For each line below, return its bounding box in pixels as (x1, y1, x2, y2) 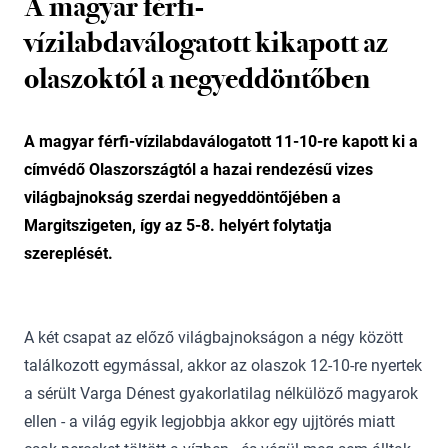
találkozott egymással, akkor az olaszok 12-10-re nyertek (24, 356, 422, 375)
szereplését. (24, 244, 113, 263)
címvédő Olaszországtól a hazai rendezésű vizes (24, 160, 373, 179)
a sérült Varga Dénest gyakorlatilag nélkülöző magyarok (24, 384, 418, 403)
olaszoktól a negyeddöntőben (24, 60, 370, 96)
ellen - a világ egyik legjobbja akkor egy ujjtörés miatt (24, 412, 395, 431)
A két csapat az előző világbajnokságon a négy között (24, 328, 403, 347)
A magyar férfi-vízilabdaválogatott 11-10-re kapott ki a (24, 132, 418, 151)
